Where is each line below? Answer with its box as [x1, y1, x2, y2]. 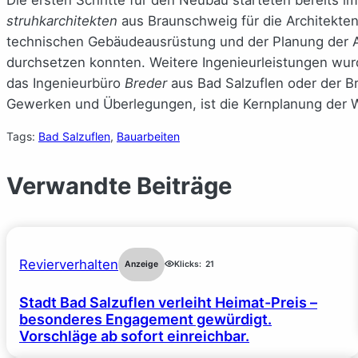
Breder [125, 74, 167, 91]
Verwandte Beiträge [6, 171, 232, 200]
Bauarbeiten [117, 129, 180, 143]
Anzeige [125, 258, 158, 269]
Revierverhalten [19, 256, 118, 272]
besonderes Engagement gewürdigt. [19, 310, 272, 328]
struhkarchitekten [6, 12, 117, 29]
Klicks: [174, 258, 201, 269]
